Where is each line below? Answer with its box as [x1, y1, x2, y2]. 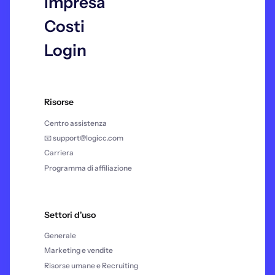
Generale [44, 231, 76, 241]
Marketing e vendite [44, 246, 113, 255]
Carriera [44, 148, 74, 158]
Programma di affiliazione [44, 163, 132, 172]
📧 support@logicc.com [44, 133, 123, 142]
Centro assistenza [44, 118, 107, 128]
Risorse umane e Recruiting [44, 260, 138, 270]
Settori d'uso [44, 209, 96, 220]
